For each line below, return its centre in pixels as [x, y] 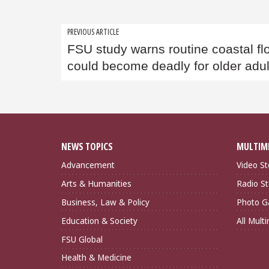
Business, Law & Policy [105, 202]
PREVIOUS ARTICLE [93, 31]
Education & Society [99, 220]
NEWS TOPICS [87, 147]
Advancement [88, 165]
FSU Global [82, 239]
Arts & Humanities [96, 184]
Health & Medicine [96, 258]
